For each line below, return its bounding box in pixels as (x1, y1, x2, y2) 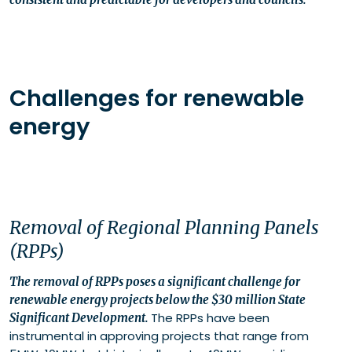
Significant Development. (9, 310, 151, 326)
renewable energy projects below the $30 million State (9, 292, 306, 308)
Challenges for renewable (9, 82, 304, 115)
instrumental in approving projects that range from (9, 328, 309, 345)
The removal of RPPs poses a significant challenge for (9, 274, 300, 290)
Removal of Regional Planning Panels (9, 216, 319, 240)
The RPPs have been (151, 310, 269, 327)
